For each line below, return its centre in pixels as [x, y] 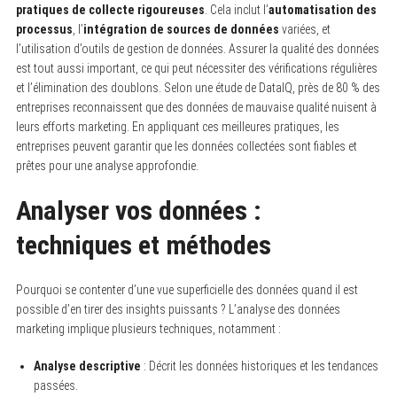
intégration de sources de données [181, 29]
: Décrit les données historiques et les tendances [259, 366]
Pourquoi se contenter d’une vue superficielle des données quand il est [187, 289]
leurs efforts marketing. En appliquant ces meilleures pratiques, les [177, 126]
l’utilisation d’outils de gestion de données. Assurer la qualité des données [197, 48]
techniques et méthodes [143, 245]
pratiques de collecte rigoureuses [110, 9]
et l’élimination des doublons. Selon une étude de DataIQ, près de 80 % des [198, 87]
